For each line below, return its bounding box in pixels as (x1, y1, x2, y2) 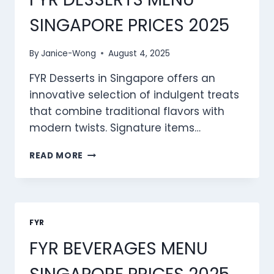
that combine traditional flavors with (29, 103, 224, 119)
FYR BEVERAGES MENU (29, 236, 208, 261)
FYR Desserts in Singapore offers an (29, 70, 215, 86)
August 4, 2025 (108, 47, 171, 59)
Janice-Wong (41, 47, 97, 59)
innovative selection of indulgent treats (29, 87, 239, 102)
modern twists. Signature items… (29, 120, 201, 135)
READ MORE (29, 149, 84, 161)
